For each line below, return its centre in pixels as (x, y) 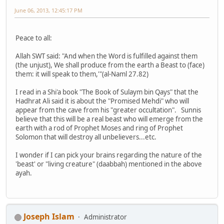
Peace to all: (34, 38)
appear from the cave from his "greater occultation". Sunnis (108, 110)
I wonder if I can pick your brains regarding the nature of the (109, 155)
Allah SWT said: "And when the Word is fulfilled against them (106, 56)
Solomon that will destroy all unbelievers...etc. (86, 137)
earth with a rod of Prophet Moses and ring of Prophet (99, 128)
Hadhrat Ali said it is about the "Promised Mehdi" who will (102, 101)
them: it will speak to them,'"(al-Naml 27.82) (82, 74)
